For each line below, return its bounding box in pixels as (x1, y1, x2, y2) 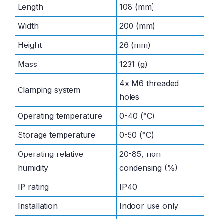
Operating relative (18, 149, 83, 159)
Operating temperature (18, 110, 102, 121)
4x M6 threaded (119, 78, 179, 88)
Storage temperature (18, 130, 95, 140)
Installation (18, 200, 58, 211)
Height (18, 40, 42, 50)
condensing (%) (119, 162, 178, 173)
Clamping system (18, 85, 80, 95)
